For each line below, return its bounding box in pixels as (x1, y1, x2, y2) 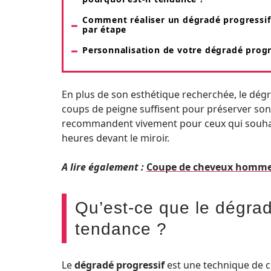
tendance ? (75, 220, 167, 238)
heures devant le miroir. (62, 131, 169, 145)
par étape (82, 24, 127, 35)
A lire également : (62, 160, 144, 174)
